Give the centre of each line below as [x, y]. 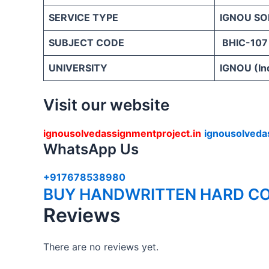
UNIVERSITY [78, 68]
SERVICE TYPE [83, 17]
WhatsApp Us [91, 149]
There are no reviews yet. [101, 246]
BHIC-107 [244, 42]
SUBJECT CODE [86, 42]
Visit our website [106, 104]
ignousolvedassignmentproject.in [122, 133]
